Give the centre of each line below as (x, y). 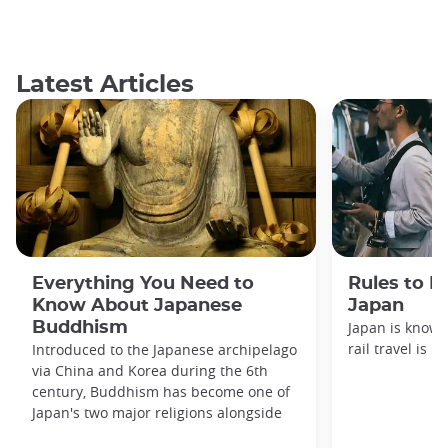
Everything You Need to (143, 284)
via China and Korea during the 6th (150, 371)
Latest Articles (105, 85)
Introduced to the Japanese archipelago (164, 350)
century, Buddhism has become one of (161, 392)
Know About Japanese (137, 306)
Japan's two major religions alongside (157, 413)
